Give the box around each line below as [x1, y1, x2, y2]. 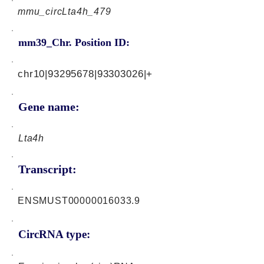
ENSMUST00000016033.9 [18, 196, 140, 206]
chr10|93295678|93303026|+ [18, 68, 153, 80]
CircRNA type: [18, 228, 90, 240]
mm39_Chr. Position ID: [18, 37, 130, 48]
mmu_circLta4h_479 [18, 6, 111, 16]
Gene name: [18, 100, 80, 113]
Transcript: [18, 163, 77, 176]
